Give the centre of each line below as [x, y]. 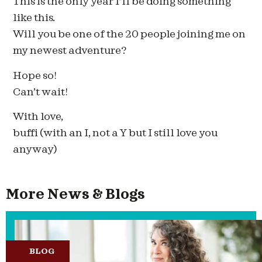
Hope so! [35, 75]
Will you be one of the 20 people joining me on [130, 35]
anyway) [35, 150]
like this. [34, 18]
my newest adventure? [70, 51]
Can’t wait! [41, 92]
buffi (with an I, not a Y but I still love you [116, 133]
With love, [38, 117]
